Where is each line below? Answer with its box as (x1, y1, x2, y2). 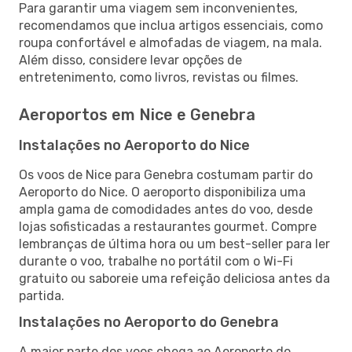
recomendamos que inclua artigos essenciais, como (19, 17, 323, 33)
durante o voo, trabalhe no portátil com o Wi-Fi (19, 253, 293, 269)
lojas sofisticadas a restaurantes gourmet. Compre (19, 218, 317, 234)
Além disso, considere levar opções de (19, 52, 242, 68)
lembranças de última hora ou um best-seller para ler (19, 236, 330, 251)
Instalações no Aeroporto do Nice (19, 136, 250, 154)
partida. (19, 288, 64, 303)
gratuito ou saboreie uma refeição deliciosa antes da (19, 270, 330, 286)
